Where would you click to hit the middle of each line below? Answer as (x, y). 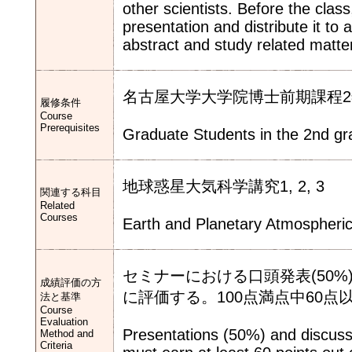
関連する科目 (71, 192)
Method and (67, 334)
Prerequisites (70, 128)
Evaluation (64, 322)
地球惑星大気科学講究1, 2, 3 (224, 186)
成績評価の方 (71, 282)
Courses (59, 217)
